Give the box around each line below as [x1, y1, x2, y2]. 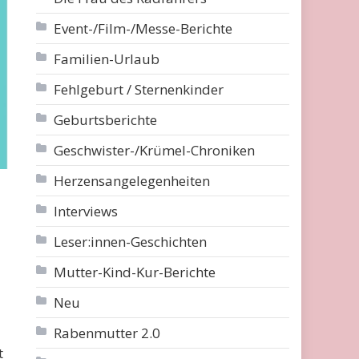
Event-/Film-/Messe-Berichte [54, 19, 233, 38]
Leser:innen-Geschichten [54, 232, 208, 251]
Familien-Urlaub [54, 50, 160, 68]
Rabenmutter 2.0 [54, 324, 161, 342]
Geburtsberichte [54, 111, 158, 129]
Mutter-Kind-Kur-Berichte [54, 263, 216, 281]
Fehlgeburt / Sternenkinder [54, 80, 224, 99]
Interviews [54, 202, 119, 220]
